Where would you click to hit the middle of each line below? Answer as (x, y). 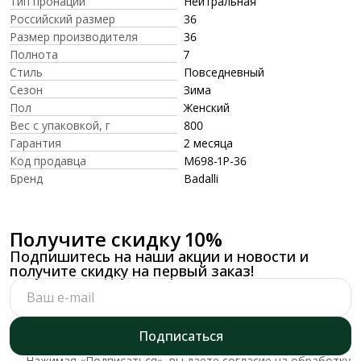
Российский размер (62, 19)
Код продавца (48, 160)
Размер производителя (74, 36)
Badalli (201, 178)
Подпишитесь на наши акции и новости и (159, 256)
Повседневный (224, 72)
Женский (207, 107)
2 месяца (208, 143)
